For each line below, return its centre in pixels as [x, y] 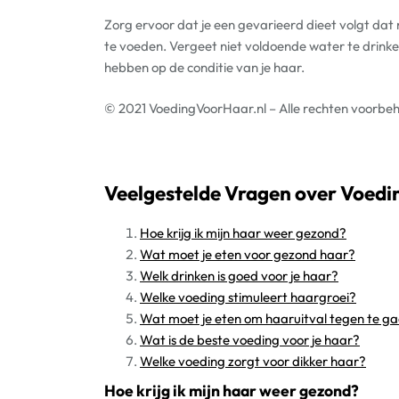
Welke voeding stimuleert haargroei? [248, 297]
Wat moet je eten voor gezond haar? [248, 254]
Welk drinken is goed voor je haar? [239, 276]
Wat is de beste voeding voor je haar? [250, 340]
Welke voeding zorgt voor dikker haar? [253, 361]
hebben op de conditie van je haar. [204, 67]
